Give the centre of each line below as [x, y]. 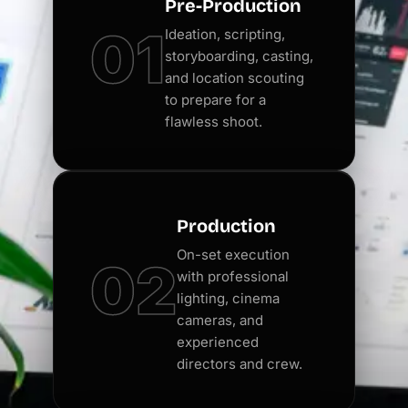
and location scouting [235, 77]
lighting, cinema [229, 298]
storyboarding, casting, [240, 56]
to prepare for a [216, 99]
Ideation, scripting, [225, 34]
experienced [218, 342]
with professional [233, 276]
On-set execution [234, 254]
